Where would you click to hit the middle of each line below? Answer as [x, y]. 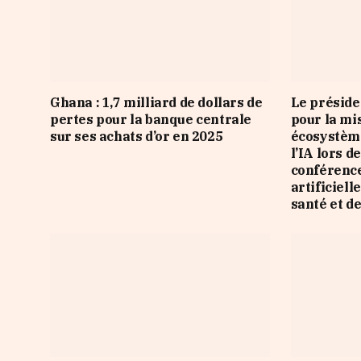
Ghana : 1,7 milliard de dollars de [156, 103]
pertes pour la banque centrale [151, 120]
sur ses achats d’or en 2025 [137, 137]
